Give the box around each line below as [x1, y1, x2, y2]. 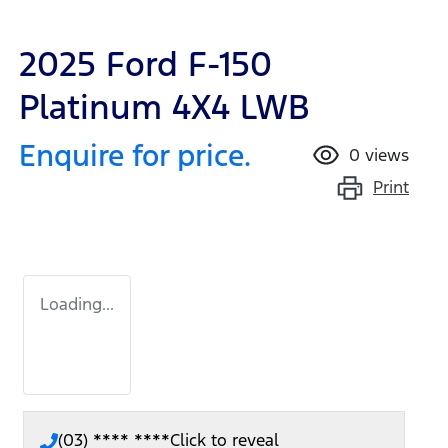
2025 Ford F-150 [19, 43, 272, 87]
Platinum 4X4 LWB [19, 86, 310, 130]
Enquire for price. [19, 137, 251, 175]
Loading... [40, 293, 114, 316]
